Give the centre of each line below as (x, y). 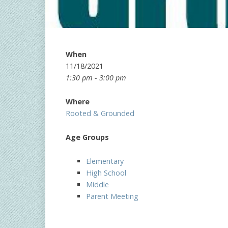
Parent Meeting (112, 196)
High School (106, 173)
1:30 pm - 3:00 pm (96, 77)
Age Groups (87, 137)
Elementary (105, 161)
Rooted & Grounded (100, 113)
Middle (97, 184)
